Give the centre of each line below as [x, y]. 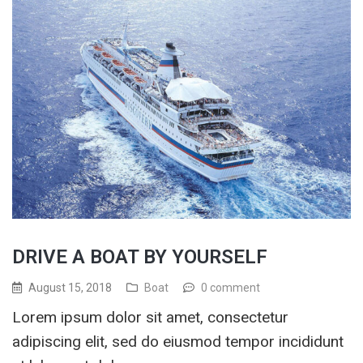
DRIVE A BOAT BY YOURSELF [140, 256]
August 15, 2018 [70, 287]
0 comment [231, 287]
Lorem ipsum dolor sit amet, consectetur [150, 317]
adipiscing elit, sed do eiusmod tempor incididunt [178, 341]
